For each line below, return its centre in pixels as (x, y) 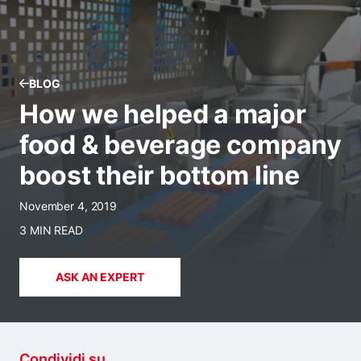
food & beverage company (180, 145)
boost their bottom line (160, 175)
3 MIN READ (51, 230)
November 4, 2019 (68, 206)
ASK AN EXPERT (100, 277)
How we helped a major (163, 114)
